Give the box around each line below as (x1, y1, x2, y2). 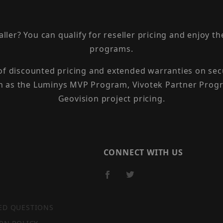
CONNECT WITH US (103, 147, 183, 158)
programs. (90, 43, 133, 55)
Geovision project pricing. (58, 93, 165, 105)
